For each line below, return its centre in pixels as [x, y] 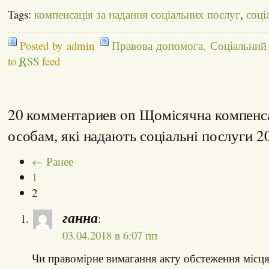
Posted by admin [57, 45]
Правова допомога [158, 45]
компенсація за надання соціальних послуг [137, 14]
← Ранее [52, 161]
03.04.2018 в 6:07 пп [110, 235]
